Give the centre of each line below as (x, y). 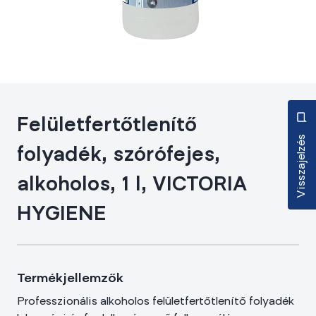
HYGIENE (62, 215)
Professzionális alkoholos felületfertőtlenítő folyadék (156, 302)
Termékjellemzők (70, 279)
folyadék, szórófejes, (119, 156)
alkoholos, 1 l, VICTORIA (132, 186)
